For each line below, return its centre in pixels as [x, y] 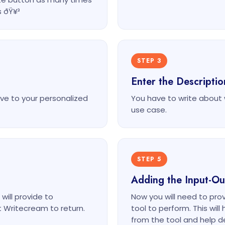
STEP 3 [149, 61]
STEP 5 [149, 159]
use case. [149, 110]
